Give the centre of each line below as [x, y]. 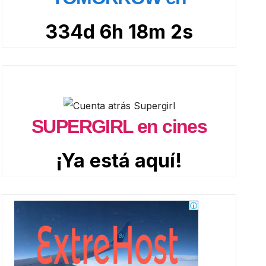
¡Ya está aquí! [119, 160]
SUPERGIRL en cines [119, 126]
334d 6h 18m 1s [119, 31]
